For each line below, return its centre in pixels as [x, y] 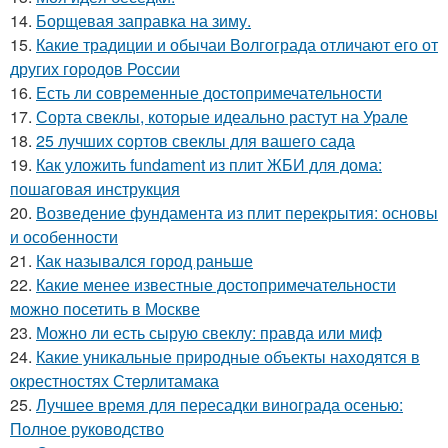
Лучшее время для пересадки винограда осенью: [219, 404]
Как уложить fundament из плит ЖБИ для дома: [209, 164]
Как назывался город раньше [144, 260]
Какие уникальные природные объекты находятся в [228, 356]
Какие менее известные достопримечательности [216, 284]
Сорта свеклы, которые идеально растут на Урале [222, 116]
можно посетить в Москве [105, 308]
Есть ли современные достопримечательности [209, 92]
